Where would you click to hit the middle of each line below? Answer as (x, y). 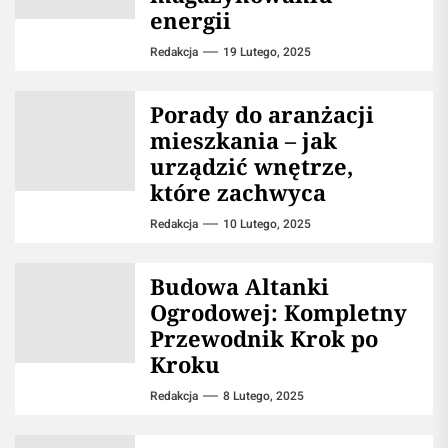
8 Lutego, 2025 (263, 396)
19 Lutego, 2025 (267, 52)
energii (190, 20)
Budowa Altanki (239, 286)
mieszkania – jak (243, 140)
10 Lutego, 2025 (267, 224)
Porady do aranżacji (262, 114)
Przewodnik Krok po (264, 338)
